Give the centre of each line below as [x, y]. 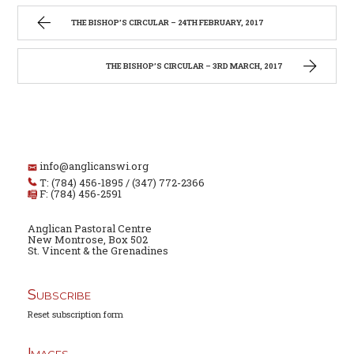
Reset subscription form [75, 314]
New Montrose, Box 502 [87, 240]
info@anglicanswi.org [94, 166]
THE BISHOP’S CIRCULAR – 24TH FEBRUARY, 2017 [168, 23]
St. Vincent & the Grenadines [98, 251]
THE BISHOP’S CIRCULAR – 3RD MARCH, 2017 [194, 66]
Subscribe [59, 295]
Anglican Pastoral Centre [89, 229]
